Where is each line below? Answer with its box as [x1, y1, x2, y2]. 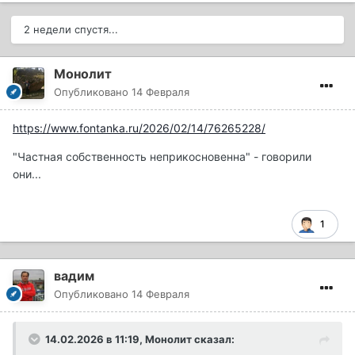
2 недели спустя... [24, 23, 118, 36]
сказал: [192, 333, 235, 346]
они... [13, 167, 41, 181]
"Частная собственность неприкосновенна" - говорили [13, 150, 311, 164]
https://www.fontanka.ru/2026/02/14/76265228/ [13, 121, 265, 136]
